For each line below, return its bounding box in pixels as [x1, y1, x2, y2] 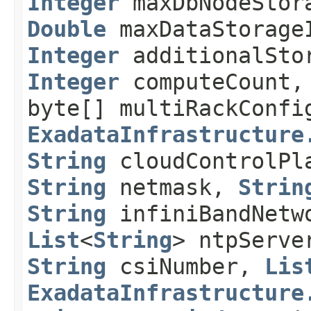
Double [27, 16, 106, 42]
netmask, [106, 174, 238, 200]
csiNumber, [106, 253, 264, 279]
